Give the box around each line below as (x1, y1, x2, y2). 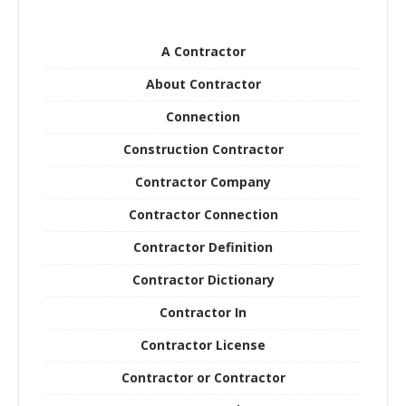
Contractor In (159, 304, 246, 322)
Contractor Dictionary (131, 271, 275, 289)
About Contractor (145, 75, 261, 93)
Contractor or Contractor (121, 369, 285, 387)
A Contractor (160, 43, 246, 61)
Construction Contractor (122, 140, 284, 159)
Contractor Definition (133, 238, 273, 256)
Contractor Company (135, 173, 271, 191)
